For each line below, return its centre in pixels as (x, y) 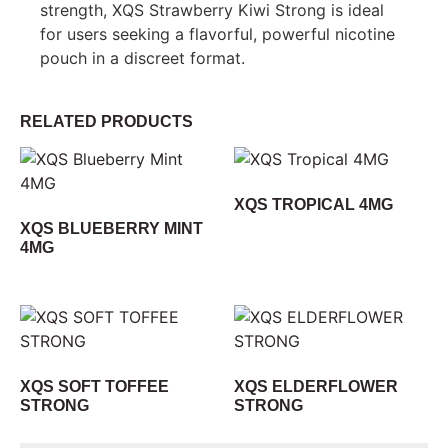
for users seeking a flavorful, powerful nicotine (217, 33)
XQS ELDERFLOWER (316, 386)
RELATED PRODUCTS (106, 121)
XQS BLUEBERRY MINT (111, 228)
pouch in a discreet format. (142, 57)
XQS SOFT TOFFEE (94, 386)
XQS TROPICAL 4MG (313, 204)
